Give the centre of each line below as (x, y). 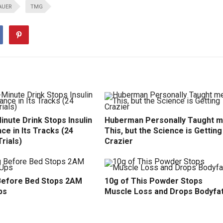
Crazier (119, 141)
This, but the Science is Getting (163, 131)
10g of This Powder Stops (154, 181)
